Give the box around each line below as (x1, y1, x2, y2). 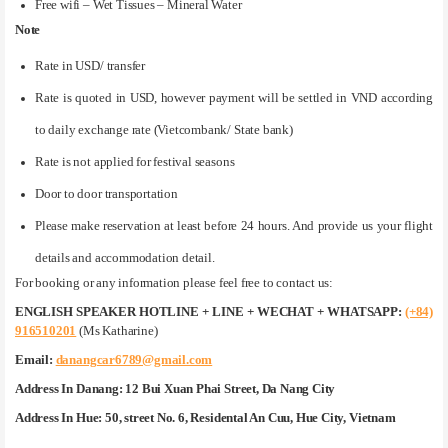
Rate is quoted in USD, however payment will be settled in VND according (35, 90, 433, 105)
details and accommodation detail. (35, 250, 215, 265)
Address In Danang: (15, 381, 123, 396)
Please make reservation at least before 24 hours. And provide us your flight (35, 218, 433, 233)
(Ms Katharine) (76, 323, 158, 338)
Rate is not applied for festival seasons (35, 154, 235, 169)
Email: (15, 352, 56, 367)
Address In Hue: (15, 410, 103, 425)
